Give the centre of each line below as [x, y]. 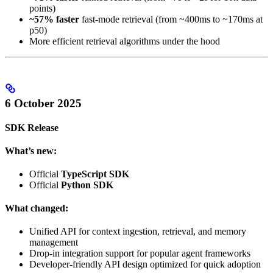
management [54, 242]
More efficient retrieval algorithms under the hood [125, 41]
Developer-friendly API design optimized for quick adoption [145, 264]
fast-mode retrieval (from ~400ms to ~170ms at [171, 19]
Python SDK [87, 185]
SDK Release [32, 127]
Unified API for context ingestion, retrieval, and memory [138, 231]
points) [42, 8]
